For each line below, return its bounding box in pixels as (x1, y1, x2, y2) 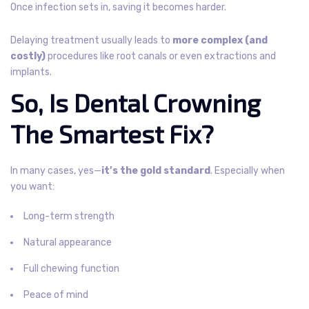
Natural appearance (23, 236, 112, 248)
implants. (10, 66, 52, 78)
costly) (10, 50, 46, 62)
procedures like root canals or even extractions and (46, 50, 276, 62)
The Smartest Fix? (10, 118, 214, 148)
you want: (10, 180, 54, 192)
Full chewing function (23, 262, 119, 275)
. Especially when (210, 164, 285, 177)
